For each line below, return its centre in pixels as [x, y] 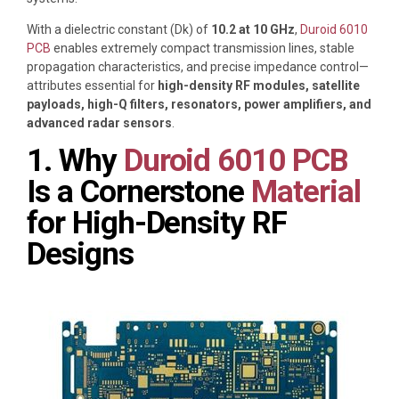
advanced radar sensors [99, 122]
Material [306, 191]
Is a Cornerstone [139, 191]
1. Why [75, 160]
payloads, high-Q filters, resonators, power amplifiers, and [199, 104]
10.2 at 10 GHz [253, 29]
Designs [80, 254]
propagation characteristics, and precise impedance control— [198, 66]
